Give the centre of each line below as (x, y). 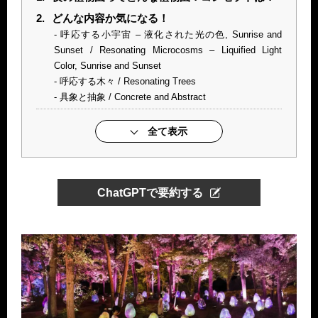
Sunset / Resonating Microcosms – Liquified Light (168, 50)
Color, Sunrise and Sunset (108, 66)
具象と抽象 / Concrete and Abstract (133, 97)
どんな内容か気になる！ (110, 18)
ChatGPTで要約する (150, 192)
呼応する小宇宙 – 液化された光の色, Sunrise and (171, 34)
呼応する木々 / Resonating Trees (128, 81)
